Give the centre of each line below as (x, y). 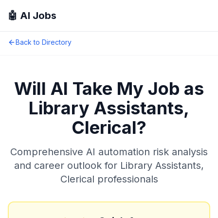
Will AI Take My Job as (109, 89)
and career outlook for (67, 165)
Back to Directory (44, 42)
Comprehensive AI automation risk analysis (109, 152)
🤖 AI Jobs (32, 16)
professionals (126, 179)
